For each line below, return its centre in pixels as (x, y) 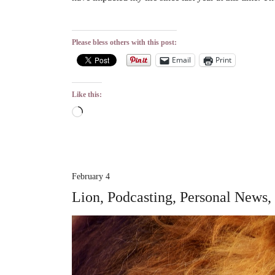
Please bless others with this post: (124, 42)
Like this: (87, 94)
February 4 (91, 176)
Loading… (103, 113)
